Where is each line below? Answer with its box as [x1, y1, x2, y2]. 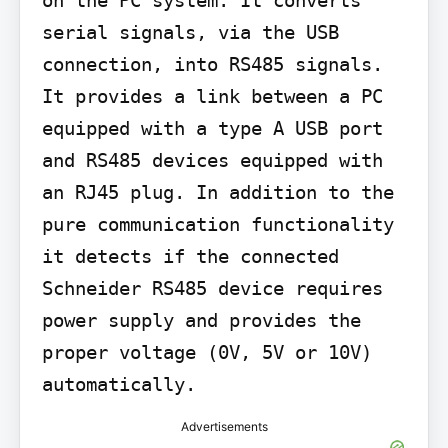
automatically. [41, 372, 196, 395]
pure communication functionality [41, 212, 394, 235]
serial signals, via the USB [41, 20, 339, 43]
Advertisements [180, 418, 268, 434]
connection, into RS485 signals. [41, 52, 383, 75]
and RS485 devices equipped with [41, 148, 383, 171]
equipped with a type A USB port [41, 116, 383, 139]
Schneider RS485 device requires [41, 276, 383, 299]
